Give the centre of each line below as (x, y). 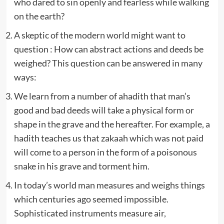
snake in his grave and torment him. (81, 166)
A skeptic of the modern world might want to (99, 35)
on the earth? (39, 16)
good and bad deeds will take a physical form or (104, 110)
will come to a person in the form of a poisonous (105, 152)
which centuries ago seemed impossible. (91, 199)
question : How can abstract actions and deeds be (108, 49)
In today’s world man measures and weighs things (109, 185)
